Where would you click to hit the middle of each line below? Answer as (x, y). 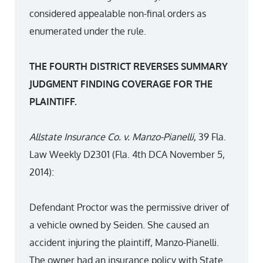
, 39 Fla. (210, 137)
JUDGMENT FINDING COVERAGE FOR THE (121, 84)
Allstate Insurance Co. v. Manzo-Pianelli (112, 137)
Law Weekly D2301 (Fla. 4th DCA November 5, (127, 154)
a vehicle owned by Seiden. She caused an (119, 225)
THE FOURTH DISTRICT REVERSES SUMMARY (129, 66)
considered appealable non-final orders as (118, 14)
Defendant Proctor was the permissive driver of (129, 207)
